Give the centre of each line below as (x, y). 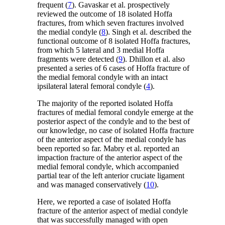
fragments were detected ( (78, 59)
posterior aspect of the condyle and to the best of (114, 122)
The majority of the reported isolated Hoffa (105, 103)
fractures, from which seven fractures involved (111, 23)
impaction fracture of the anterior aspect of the (110, 158)
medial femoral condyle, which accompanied (108, 167)
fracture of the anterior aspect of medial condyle (113, 211)
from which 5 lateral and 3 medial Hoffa (101, 50)
